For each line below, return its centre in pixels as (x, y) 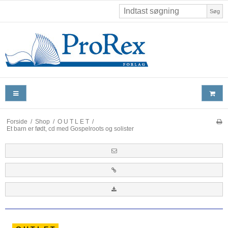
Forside (17, 122)
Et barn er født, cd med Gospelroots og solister (70, 129)
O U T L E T (73, 122)
